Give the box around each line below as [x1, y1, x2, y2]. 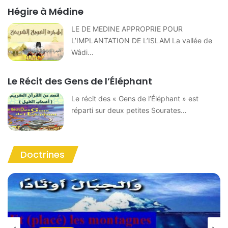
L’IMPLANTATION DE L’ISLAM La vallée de [71, 36, 213, 45]
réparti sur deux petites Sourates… [71, 106, 187, 115]
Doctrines [20, 148, 65, 161]
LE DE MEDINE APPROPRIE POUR [71, 24, 183, 34]
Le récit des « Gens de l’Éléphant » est [71, 94, 199, 103]
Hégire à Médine [8, 5, 84, 18]
